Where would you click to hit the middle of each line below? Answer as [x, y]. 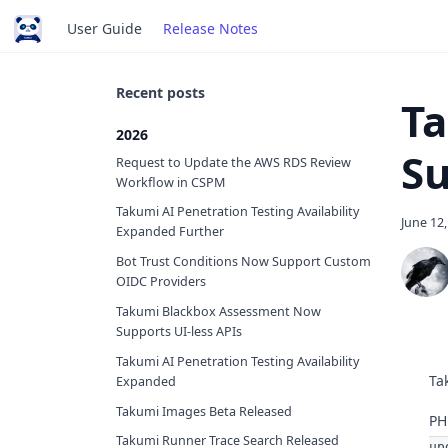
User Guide [104, 28]
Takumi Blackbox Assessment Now [218, 312]
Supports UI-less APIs [179, 332]
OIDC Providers [161, 282]
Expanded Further [170, 232]
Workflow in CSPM [170, 182]
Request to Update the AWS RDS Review [233, 162]
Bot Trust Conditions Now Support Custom [243, 262]
